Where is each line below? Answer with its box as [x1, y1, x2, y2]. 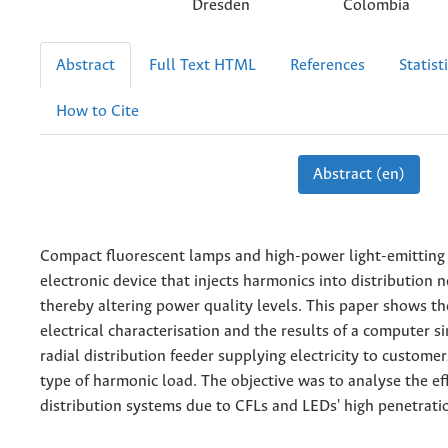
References [290, 56, 365, 74]
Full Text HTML [149, 56, 256, 74]
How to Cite [56, 102, 139, 120]
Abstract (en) [312, 165, 405, 183]
